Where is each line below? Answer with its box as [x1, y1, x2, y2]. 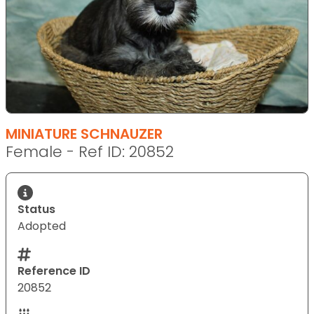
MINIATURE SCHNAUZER [6, 123, 163, 144]
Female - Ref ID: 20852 [6, 140, 174, 163]
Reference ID [18, 262, 90, 279]
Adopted [18, 217, 66, 234]
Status [18, 200, 55, 217]
